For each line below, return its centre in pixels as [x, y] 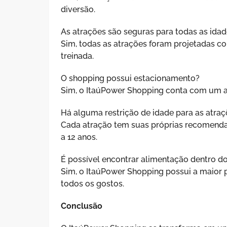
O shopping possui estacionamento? [130, 78]
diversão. [78, 9]
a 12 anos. [79, 137]
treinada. [78, 56]
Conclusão [82, 206]
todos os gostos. [93, 183]
